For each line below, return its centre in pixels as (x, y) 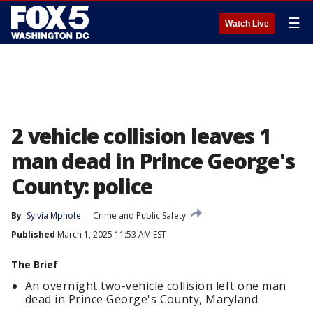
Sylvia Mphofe (54, 216)
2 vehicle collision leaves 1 (141, 136)
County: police (82, 186)
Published (33, 234)
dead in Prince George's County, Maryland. (146, 299)
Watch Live (247, 24)
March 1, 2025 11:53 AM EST (111, 234)
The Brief (35, 264)
